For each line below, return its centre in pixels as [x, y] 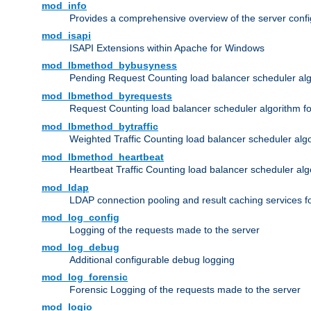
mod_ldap [65, 188]
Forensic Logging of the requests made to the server [185, 290]
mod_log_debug [81, 247]
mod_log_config [81, 218]
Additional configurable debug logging [152, 260]
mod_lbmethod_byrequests [107, 96]
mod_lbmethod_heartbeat [103, 157]
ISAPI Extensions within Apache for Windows [167, 48]
